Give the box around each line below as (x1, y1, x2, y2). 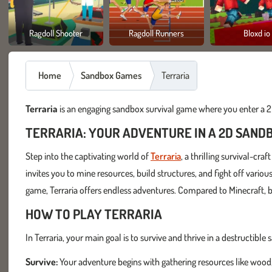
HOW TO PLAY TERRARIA (25, 205, 162, 222)
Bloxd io (243, 27, 271, 38)
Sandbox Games (81, 69, 142, 81)
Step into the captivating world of (25, 150, 151, 162)
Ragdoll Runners (129, 27, 185, 38)
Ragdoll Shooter (29, 27, 83, 38)
